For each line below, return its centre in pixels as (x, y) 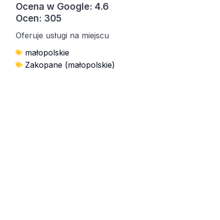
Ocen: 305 (39, 18)
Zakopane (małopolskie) (70, 65)
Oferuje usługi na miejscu (62, 35)
